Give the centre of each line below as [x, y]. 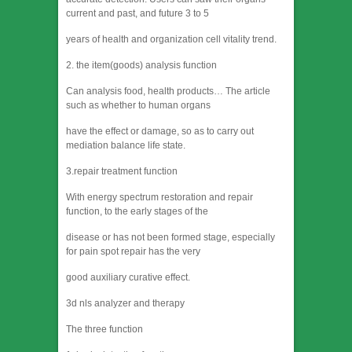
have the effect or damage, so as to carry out [160, 132]
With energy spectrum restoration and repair [159, 198]
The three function [104, 330]
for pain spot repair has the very [133, 252]
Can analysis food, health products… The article [168, 92]
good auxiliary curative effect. [128, 278]
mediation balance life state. [126, 146]
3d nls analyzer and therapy [125, 304]
